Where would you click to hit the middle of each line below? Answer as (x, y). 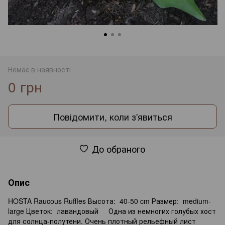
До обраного (119, 148)
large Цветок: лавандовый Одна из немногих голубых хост (112, 211)
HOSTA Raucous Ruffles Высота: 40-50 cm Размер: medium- (109, 201)
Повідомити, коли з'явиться (113, 116)
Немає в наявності (39, 69)
